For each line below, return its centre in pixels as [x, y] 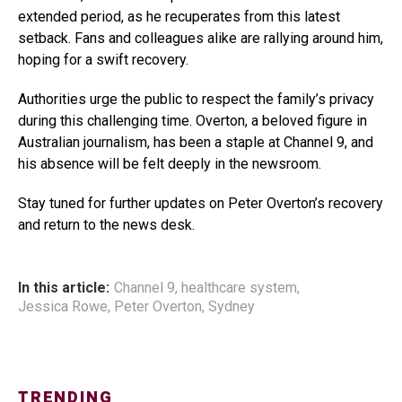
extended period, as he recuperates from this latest [179, 17]
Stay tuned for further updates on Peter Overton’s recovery [201, 204]
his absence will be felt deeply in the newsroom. [170, 164]
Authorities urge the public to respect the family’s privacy [196, 100]
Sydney [232, 307]
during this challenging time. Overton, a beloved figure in [192, 121]
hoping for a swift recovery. [103, 60]
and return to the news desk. [106, 225]
